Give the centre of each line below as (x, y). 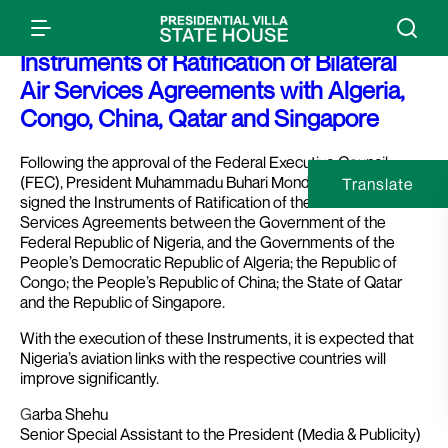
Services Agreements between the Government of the (203, 221)
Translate (378, 183)
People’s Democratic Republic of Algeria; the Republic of (208, 261)
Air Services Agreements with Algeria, (212, 89)
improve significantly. (89, 377)
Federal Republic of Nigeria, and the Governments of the (207, 241)
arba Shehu (70, 413)
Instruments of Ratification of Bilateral (208, 61)
